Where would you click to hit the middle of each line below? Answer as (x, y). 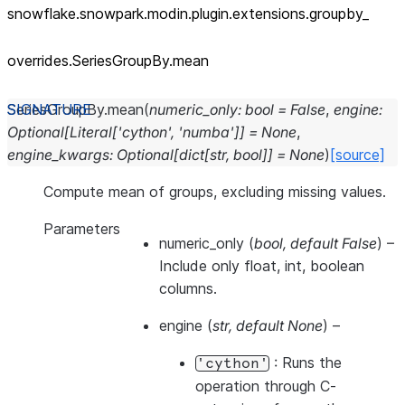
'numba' (206, 132)
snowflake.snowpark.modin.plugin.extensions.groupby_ (188, 14)
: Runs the (306, 363)
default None (279, 325)
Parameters (82, 229)
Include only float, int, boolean (262, 266)
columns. (188, 288)
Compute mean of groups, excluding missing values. (215, 192)
